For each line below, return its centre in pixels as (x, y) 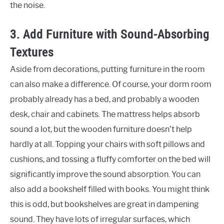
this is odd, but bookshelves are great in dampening (104, 204)
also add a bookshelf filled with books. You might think (110, 189)
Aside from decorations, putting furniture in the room (107, 69)
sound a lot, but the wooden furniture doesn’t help (101, 129)
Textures (32, 52)
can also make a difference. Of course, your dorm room (111, 84)
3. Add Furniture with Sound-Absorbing (110, 34)
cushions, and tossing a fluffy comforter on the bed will (110, 159)
